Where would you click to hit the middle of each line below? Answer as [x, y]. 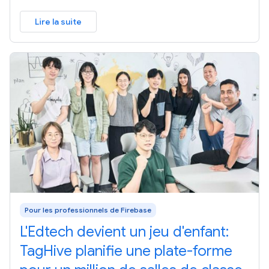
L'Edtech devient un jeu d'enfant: [124, 231]
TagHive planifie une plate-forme [126, 251]
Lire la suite [58, 21]
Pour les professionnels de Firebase [88, 210]
